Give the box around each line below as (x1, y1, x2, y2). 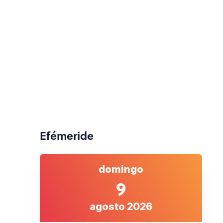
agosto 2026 (90, 201, 152, 213)
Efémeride (40, 127, 94, 143)
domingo (99, 163, 143, 175)
